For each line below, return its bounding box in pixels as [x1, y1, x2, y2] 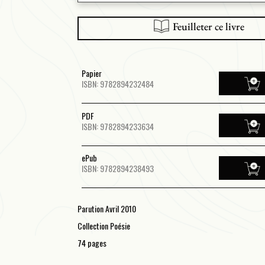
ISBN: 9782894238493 [81, 162, 154, 175]
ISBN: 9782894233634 [81, 119, 154, 132]
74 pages [77, 237, 106, 250]
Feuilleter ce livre [170, 20, 244, 33]
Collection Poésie [77, 219, 130, 232]
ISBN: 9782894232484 [81, 77, 154, 90]
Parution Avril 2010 [77, 202, 136, 215]
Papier [81, 66, 102, 79]
